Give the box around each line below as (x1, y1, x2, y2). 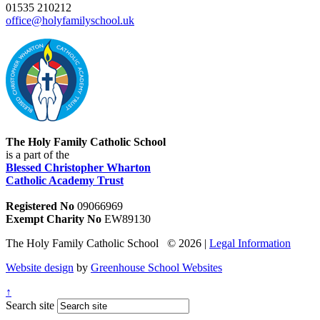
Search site (6, 299, 54, 312)
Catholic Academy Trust (6, 174, 124, 187)
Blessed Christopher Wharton (6, 161, 151, 174)
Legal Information (209, 237, 291, 250)
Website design (6, 261, 74, 274)
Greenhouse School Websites (91, 261, 222, 274)
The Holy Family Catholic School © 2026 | (6, 237, 209, 250)
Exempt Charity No (6, 213, 101, 226)
